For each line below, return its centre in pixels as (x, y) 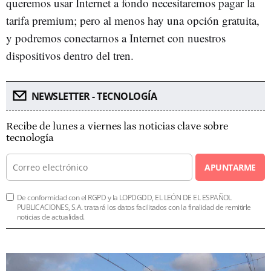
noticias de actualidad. (51, 217)
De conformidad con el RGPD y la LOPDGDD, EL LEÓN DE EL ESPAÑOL (124, 198)
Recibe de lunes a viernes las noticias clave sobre (117, 126)
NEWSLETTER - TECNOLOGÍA (94, 96)
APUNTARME (230, 167)
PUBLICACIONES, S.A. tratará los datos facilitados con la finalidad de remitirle (134, 207)
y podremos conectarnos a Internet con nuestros (116, 38)
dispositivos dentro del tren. (70, 55)
